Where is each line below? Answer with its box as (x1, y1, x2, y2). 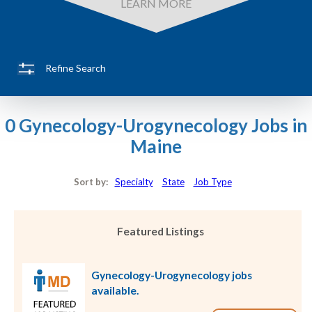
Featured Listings (117, 225, 204, 238)
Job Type (193, 175, 232, 187)
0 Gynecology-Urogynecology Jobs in (5, 114, 307, 137)
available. (91, 283, 139, 297)
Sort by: (73, 175, 115, 187)
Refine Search (45, 62, 106, 74)
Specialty (114, 175, 153, 187)
